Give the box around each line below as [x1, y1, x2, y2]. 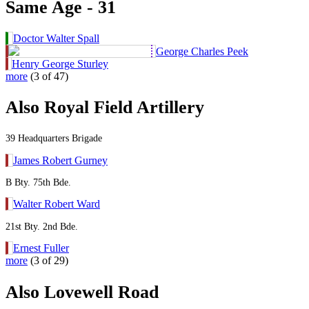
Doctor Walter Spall [13, 32, 99, 44]
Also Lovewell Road [6, 281, 159, 302]
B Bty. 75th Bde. [6, 177, 71, 188]
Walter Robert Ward [13, 198, 100, 210]
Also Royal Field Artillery [6, 97, 204, 118]
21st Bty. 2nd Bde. [6, 220, 78, 232]
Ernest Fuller [13, 242, 69, 255]
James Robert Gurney [13, 154, 108, 166]
